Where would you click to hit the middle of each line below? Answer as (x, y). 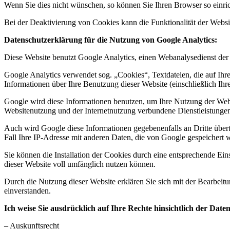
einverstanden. (27, 191)
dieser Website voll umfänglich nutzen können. (80, 164)
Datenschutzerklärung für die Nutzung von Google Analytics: (111, 40)
